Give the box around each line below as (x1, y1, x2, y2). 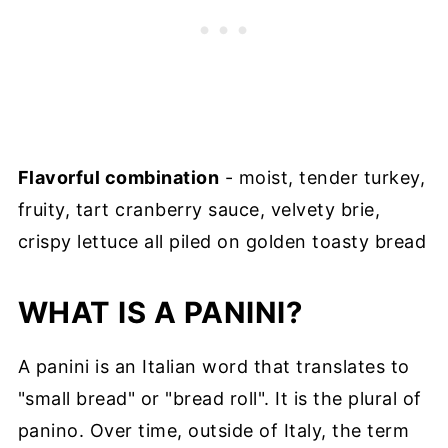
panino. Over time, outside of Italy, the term (17, 420, 410, 442)
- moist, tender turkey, (219, 167, 426, 189)
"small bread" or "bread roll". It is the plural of (17, 388, 422, 410)
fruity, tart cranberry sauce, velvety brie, (17, 199, 381, 221)
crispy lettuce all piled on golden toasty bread (17, 231, 427, 253)
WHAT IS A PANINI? (17, 295, 303, 331)
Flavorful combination (17, 167, 220, 189)
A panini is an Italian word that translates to (17, 356, 410, 378)
